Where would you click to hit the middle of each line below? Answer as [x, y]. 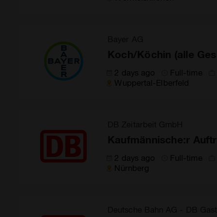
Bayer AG [125, 39]
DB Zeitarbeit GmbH [145, 124]
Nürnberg [132, 168]
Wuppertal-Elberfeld [152, 82]
